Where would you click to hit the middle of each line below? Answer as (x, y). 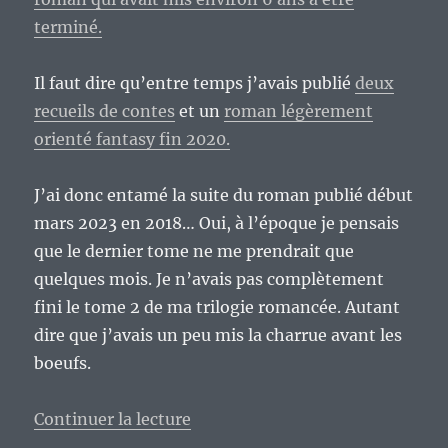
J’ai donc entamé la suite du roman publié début (224, 194)
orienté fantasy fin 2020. (132, 138)
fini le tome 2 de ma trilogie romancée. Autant (217, 306)
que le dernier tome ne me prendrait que (194, 250)
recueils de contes (105, 110)
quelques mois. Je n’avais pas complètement (209, 278)
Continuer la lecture (113, 418)
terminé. (68, 26)
